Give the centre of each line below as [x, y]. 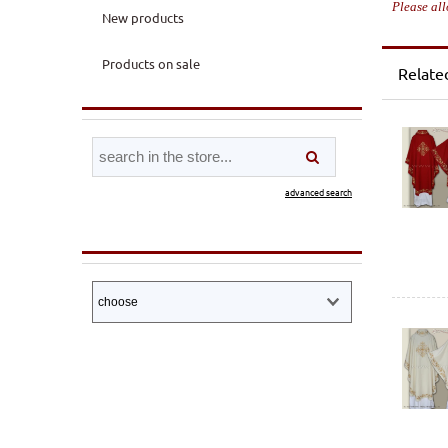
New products [142, 17]
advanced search [318, 191]
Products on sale [150, 64]
